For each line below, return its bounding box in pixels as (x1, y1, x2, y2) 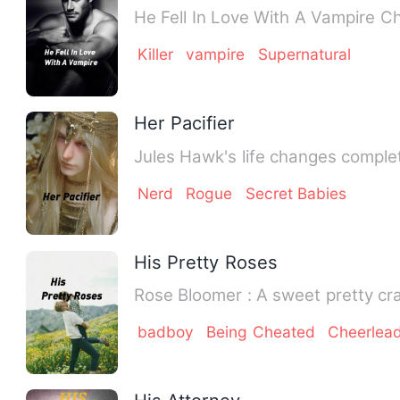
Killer (137, 45, 174, 64)
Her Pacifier (133, 112, 236, 135)
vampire (186, 45, 246, 64)
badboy (137, 322, 195, 342)
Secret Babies (245, 183, 347, 203)
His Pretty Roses (133, 250, 278, 273)
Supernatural (257, 45, 351, 64)
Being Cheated (206, 322, 315, 342)
